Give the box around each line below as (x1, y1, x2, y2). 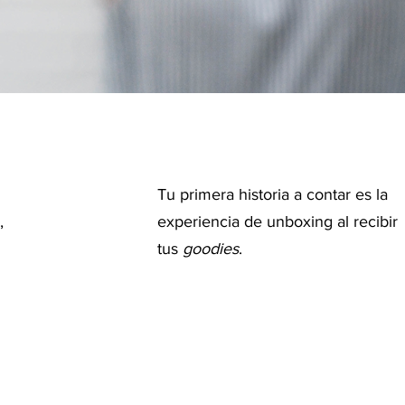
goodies (183, 240, 239, 258)
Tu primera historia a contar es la (157, 185, 388, 203)
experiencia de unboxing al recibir (157, 212, 398, 231)
